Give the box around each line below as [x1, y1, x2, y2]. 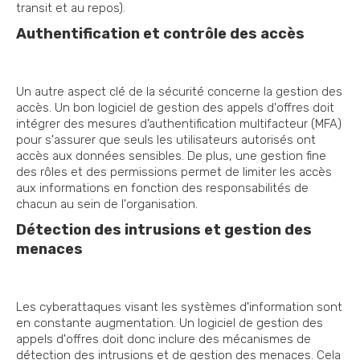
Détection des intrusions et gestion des [16, 221, 312, 239]
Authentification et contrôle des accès [16, 25, 305, 43]
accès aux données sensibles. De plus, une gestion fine [16, 149, 326, 164]
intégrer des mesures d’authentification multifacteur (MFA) [16, 117, 342, 132]
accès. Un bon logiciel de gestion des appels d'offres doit [16, 100, 334, 116]
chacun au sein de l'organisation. [16, 197, 198, 212]
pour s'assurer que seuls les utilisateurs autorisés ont [16, 133, 316, 148]
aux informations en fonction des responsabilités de [16, 181, 309, 196]
